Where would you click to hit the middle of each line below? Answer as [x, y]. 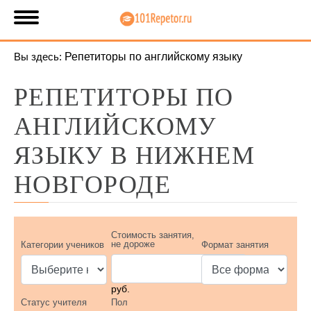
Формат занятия [235, 245]
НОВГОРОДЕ [92, 185]
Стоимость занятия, [152, 235]
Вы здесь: [38, 57]
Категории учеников [62, 245]
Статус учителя [54, 302]
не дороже [133, 244]
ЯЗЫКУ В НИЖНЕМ [135, 155]
